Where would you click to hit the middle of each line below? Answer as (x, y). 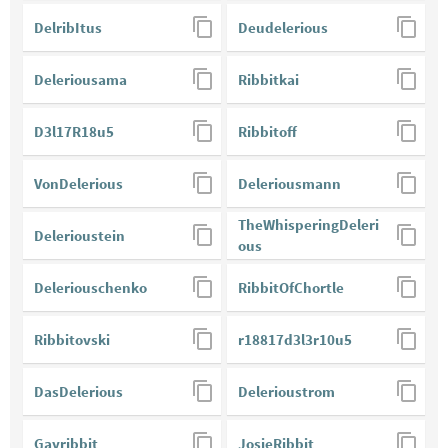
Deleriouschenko (90, 288)
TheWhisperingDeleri (308, 225)
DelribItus (68, 28)
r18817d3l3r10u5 (295, 340)
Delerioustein (79, 236)
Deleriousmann (289, 184)
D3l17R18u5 (74, 132)
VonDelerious (78, 184)
